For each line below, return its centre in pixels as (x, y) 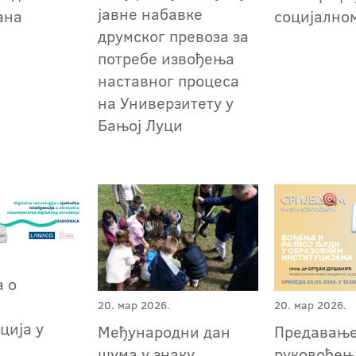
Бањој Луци (141, 124)
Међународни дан (164, 331)
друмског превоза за (174, 35)
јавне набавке (151, 13)
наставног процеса (169, 80)
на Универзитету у (166, 102)
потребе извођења (166, 58)
